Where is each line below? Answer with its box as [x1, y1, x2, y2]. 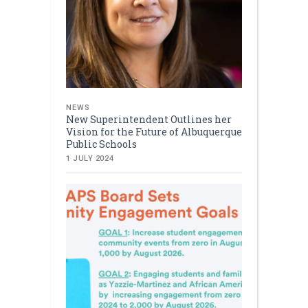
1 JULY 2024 [66, 153, 113, 163]
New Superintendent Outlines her [66, 112, 232, 126]
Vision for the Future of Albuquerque [66, 124, 242, 138]
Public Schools [66, 137, 137, 151]
